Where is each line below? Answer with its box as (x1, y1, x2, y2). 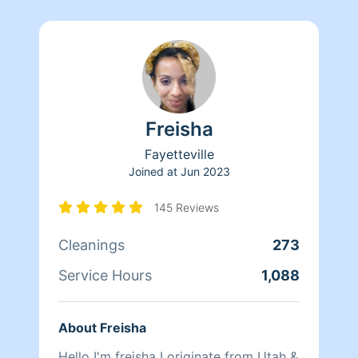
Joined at (128, 164, 177, 178)
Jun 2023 (180, 164, 230, 178)
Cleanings (58, 236, 125, 253)
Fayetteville (144, 145, 214, 162)
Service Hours (58, 266, 152, 284)
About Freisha (58, 319, 146, 336)
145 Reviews (154, 200, 219, 214)
